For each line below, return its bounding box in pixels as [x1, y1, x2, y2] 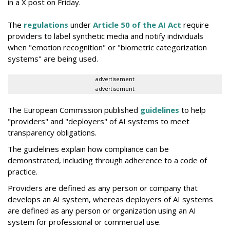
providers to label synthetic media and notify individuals [8, 30, 203, 41]
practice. [8, 166, 37, 177]
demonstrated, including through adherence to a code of [8, 155, 207, 165]
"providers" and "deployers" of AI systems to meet [8, 116, 189, 126]
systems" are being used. [8, 53, 98, 64]
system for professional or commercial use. [8, 216, 161, 227]
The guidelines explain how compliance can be [8, 143, 169, 154]
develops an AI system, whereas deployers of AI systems [8, 194, 213, 204]
